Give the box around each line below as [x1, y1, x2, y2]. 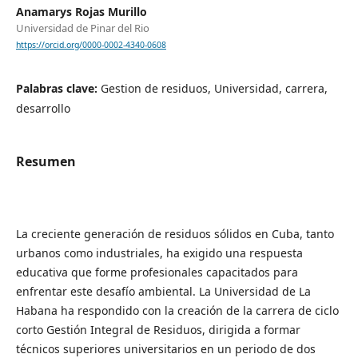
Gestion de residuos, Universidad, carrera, [100, 81, 328, 97]
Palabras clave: [15, 81, 101, 97]
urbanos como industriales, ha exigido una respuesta [15, 245, 303, 261]
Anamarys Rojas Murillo [15, 4, 147, 20]
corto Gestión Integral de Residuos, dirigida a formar [15, 321, 300, 337]
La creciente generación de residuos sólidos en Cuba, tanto [15, 225, 334, 241]
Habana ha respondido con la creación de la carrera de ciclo [15, 302, 339, 318]
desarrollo [15, 101, 70, 117]
